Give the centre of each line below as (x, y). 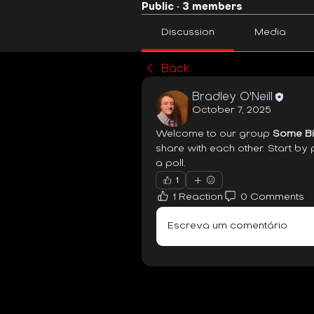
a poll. (171, 163)
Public (158, 7)
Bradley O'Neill (232, 97)
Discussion (188, 32)
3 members (212, 7)
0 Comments (272, 197)
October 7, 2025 (232, 110)
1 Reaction (198, 197)
